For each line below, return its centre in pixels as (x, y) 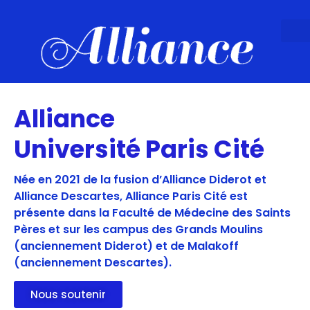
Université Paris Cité (139, 149)
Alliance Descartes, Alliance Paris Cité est (131, 196)
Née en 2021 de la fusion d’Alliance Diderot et (140, 180)
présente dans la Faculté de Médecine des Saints (152, 213)
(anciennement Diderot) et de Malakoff (126, 246)
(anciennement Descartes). (93, 263)
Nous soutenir (68, 295)
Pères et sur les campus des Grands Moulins (138, 229)
